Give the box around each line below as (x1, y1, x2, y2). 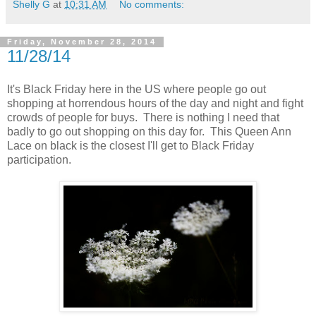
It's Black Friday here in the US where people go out (7, 83, 266, 96)
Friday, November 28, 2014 (7, 37, 157, 47)
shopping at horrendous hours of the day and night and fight (7, 97, 303, 110)
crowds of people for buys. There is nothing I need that (7, 111, 279, 124)
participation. (7, 154, 71, 166)
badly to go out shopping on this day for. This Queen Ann (7, 126, 291, 138)
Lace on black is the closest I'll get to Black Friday (7, 140, 254, 152)
